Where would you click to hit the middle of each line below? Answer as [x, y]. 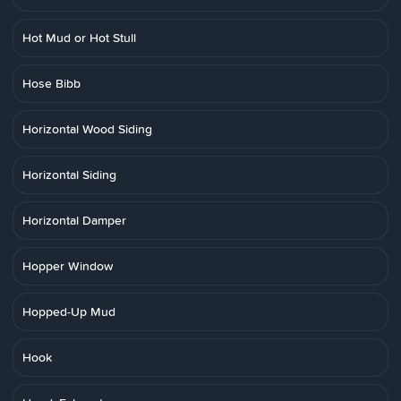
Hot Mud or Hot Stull [79, 38]
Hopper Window [68, 266]
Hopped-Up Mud [69, 311]
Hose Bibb [51, 83]
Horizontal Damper [74, 220]
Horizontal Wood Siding [87, 129]
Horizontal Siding [69, 175]
